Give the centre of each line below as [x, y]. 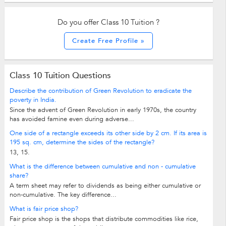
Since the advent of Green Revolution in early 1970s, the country [103, 110]
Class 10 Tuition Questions [60, 76]
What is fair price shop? [44, 209]
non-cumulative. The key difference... [63, 195]
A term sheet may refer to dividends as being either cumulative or [105, 186]
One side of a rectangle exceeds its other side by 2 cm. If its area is [108, 133]
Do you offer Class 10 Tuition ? [109, 22]
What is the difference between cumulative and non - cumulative [102, 167]
